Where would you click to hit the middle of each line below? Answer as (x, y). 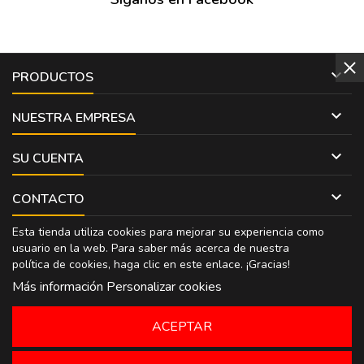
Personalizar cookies (164, 286)
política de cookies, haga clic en (96, 264)
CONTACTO (48, 199)
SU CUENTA (48, 158)
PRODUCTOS (53, 77)
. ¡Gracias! (265, 264)
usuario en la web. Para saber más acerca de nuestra (151, 248)
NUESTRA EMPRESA (74, 117)
